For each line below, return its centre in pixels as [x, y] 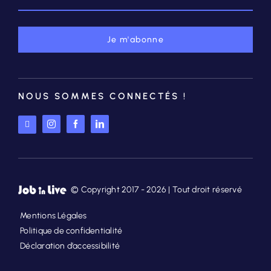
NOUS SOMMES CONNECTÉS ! [102, 96]
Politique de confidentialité [71, 231]
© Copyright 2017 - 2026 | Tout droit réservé [156, 190]
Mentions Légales [54, 216]
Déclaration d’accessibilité [70, 246]
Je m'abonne [135, 40]
